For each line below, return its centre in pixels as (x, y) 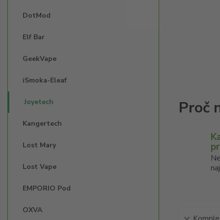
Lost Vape (40, 167)
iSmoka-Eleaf (45, 80)
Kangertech (42, 124)
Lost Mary (39, 145)
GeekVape (40, 59)
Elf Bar (34, 37)
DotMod (37, 15)
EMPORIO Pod (47, 188)
